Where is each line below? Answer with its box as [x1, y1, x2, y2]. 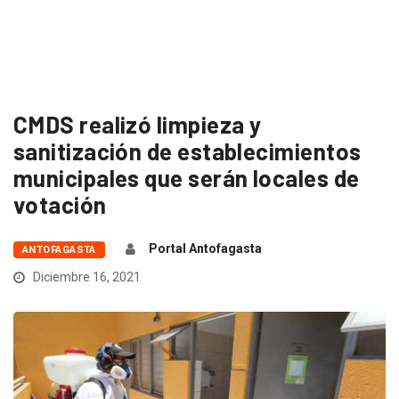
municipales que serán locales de [13, 163, 360, 191]
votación [13, 190, 107, 218]
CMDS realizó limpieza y [13, 110, 262, 138]
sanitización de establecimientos [13, 136, 362, 165]
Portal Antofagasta [148, 240, 262, 256]
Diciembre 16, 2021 [30, 269, 141, 284]
